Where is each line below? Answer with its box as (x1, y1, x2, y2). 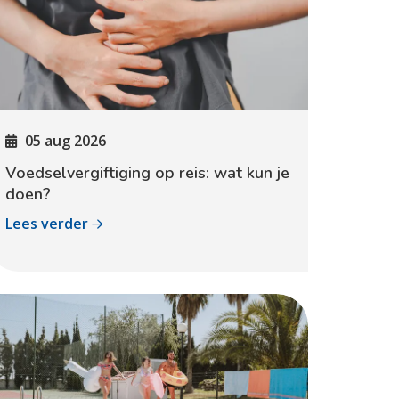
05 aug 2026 (25, 131, 106, 151)
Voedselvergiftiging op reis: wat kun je (5, 162, 289, 183)
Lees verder (5, 214, 92, 233)
